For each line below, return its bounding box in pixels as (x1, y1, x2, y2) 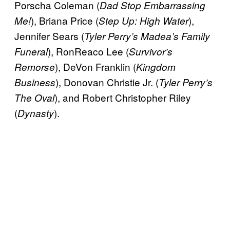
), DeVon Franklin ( (55, 59, 136, 73)
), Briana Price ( (31, 13, 99, 27)
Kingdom (136, 60, 176, 73)
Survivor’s (129, 44, 172, 58)
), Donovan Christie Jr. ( (55, 74, 159, 89)
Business (14, 75, 55, 89)
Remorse (14, 60, 55, 73)
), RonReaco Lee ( (48, 44, 129, 58)
